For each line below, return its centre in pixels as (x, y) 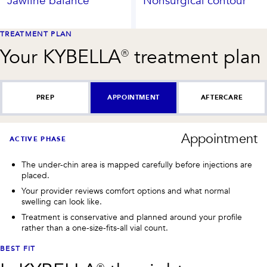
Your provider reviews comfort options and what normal (126, 191)
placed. (35, 176)
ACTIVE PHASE (38, 139)
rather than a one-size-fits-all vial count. (95, 228)
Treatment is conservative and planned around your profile (132, 217)
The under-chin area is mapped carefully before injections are (137, 165)
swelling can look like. (62, 202)
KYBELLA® (86, 57)
